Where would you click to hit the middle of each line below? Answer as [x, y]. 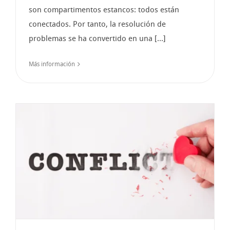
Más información [52, 64]
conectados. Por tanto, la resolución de [97, 24]
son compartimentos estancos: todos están [104, 9]
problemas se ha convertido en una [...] [97, 38]
